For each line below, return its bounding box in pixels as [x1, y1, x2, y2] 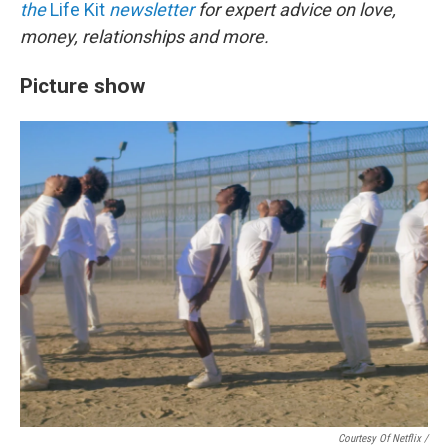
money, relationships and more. [20, 26, 269, 47]
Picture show [20, 73, 145, 98]
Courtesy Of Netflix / [338, 432, 428, 445]
